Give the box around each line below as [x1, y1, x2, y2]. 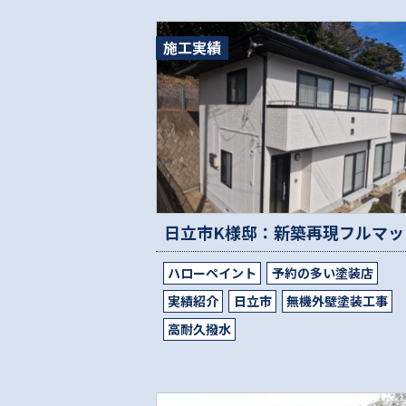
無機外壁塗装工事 [285, 291, 388, 310]
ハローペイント [168, 263, 257, 282]
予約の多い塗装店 [271, 263, 373, 282]
